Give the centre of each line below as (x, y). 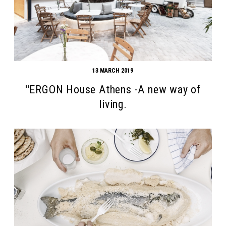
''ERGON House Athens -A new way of (113, 90)
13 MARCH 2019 (113, 71)
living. (113, 104)
